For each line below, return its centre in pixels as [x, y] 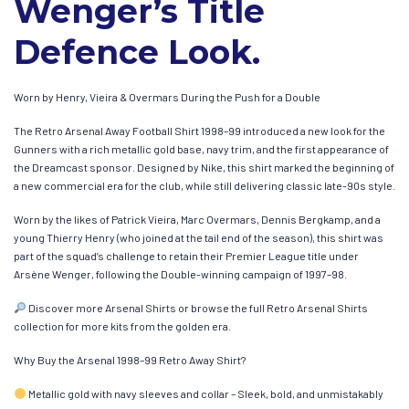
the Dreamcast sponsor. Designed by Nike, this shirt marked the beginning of [204, 167]
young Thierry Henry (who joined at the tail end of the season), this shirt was [199, 237]
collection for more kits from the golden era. [122, 325]
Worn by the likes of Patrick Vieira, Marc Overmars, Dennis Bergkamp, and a [197, 219]
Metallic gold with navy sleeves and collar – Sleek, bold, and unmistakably [204, 393]
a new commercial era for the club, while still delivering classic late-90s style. [204, 185]
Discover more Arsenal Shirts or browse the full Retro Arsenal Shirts [197, 307]
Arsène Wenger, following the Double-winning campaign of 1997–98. [180, 273]
